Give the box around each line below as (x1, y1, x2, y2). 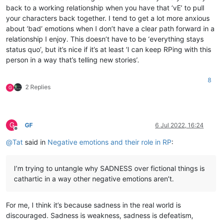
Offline (15, 128, 34, 136)
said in (23, 137, 48, 146)
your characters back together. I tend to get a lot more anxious (6, 13, 210, 22)
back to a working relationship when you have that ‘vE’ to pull (6, 3, 204, 12)
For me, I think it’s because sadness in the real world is (6, 200, 181, 209)
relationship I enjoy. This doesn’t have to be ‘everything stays (6, 34, 204, 43)
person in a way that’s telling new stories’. (6, 55, 139, 64)
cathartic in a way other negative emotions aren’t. (14, 174, 174, 183)
